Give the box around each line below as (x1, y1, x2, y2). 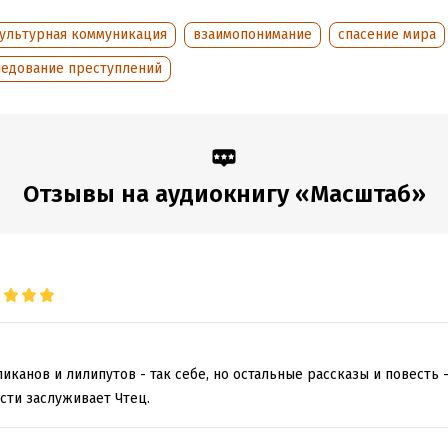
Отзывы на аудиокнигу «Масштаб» (22, 180, 426, 208)
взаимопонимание (193, 26, 312, 43)
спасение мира (338, 26, 436, 43)
